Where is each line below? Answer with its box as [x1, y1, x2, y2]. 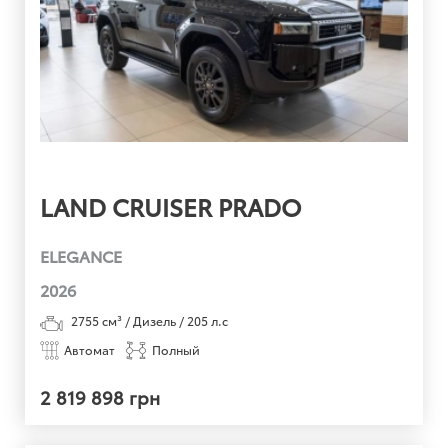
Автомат [64, 341, 115, 359]
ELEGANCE [40, 244, 122, 268]
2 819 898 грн [40, 383, 161, 409]
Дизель [133, 312, 176, 330]
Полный [152, 341, 200, 359]
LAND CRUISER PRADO [40, 189, 302, 224]
